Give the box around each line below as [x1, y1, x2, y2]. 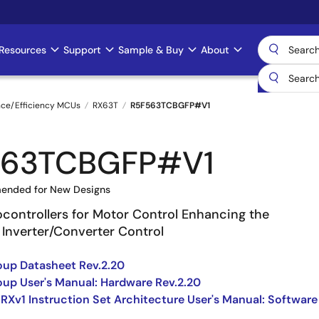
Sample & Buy [118, 43, 184, 56]
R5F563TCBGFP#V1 [130, 100, 210, 111]
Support [63, 43, 101, 56]
